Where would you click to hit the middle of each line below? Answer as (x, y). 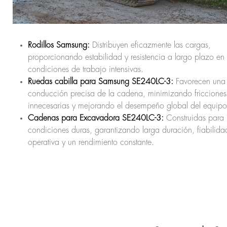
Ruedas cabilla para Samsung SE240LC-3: (101, 81)
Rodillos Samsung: (59, 45)
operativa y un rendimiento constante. (91, 142)
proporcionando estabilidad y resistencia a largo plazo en (126, 57)
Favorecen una (199, 81)
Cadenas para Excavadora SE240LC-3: (96, 118)
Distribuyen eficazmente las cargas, (150, 45)
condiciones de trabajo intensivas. (86, 69)
